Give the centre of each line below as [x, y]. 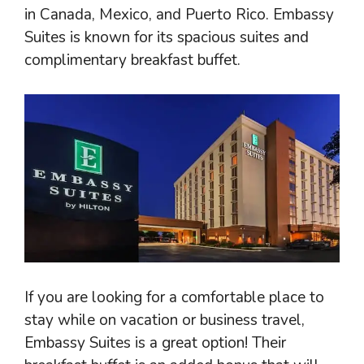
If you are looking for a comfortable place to [174, 297]
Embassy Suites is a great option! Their [155, 342]
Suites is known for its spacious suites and [167, 37]
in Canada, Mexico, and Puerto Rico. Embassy [179, 14]
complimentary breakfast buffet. [132, 60]
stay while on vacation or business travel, [165, 320]
